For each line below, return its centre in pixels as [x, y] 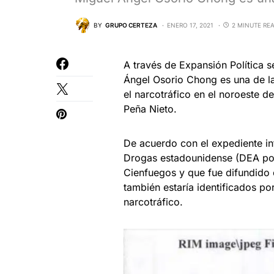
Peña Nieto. [150, 109]
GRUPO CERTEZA [131, 25]
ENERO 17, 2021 [190, 25]
